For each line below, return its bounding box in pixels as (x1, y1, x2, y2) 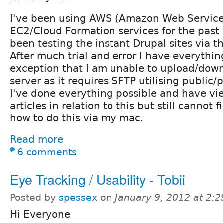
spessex (59, 192, 97, 203)
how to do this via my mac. (10, 111, 143, 124)
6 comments (17, 146, 77, 157)
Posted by (10, 192, 59, 203)
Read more (10, 133, 63, 145)
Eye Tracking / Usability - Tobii (10, 169, 185, 189)
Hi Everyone (10, 208, 70, 220)
